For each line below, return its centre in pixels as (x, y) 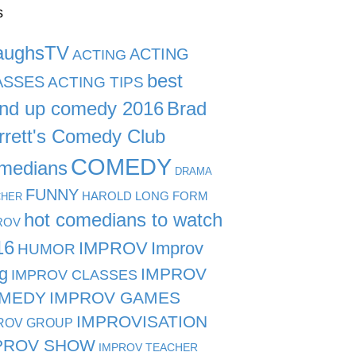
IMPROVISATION (142, 322)
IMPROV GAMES (115, 298)
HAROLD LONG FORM (145, 196)
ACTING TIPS (96, 83)
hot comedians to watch (123, 220)
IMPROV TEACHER (148, 348)
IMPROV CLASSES (74, 275)
